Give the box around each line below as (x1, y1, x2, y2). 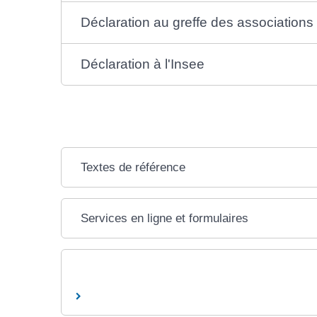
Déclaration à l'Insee (80, 57, 204, 72)
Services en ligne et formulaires (80, 212, 248, 226)
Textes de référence (80, 161, 185, 175)
